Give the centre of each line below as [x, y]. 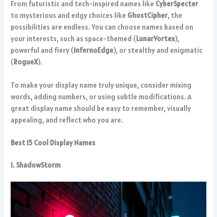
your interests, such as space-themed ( [74, 39]
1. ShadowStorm [36, 165]
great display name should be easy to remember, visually [101, 108]
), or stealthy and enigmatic [158, 50]
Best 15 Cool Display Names [53, 142]
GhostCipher [148, 15]
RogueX [26, 62]
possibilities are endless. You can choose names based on [102, 27]
